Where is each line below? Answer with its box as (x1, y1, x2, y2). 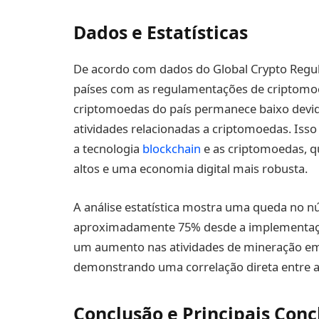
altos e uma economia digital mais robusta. (73, 159, 308, 177)
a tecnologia (73, 140, 142, 157)
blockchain (142, 140, 201, 157)
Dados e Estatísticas (73, 20, 248, 45)
